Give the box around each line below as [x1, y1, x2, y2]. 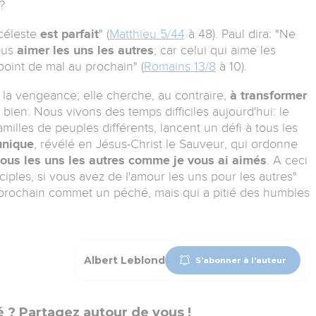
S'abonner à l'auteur [195, 255, 287, 265]
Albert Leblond [83, 254, 165, 267]
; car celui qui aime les [153, 43, 276, 58]
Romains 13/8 [143, 59, 216, 74]
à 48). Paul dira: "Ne [184, 27, 296, 42]
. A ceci [266, 153, 308, 168]
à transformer [229, 88, 307, 103]
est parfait [39, 27, 99, 42]
